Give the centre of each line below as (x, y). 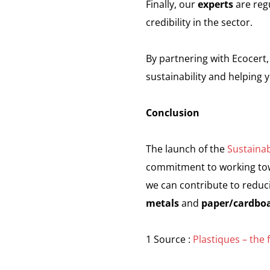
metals (162, 203)
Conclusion (173, 113)
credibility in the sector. (199, 22)
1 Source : (169, 239)
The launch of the (187, 149)
